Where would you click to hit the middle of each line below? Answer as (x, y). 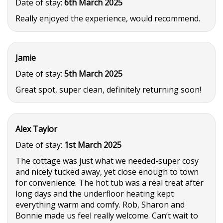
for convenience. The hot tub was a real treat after (110, 183)
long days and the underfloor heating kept (95, 194)
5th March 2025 (93, 74)
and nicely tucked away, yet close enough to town (107, 172)
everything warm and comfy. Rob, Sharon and (100, 205)
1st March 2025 (93, 145)
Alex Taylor (36, 129)
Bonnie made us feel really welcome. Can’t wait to (107, 216)
